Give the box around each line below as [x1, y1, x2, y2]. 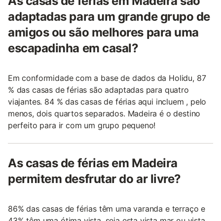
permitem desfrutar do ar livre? [8, 171, 181, 186]
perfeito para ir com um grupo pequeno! [8, 120, 156, 130]
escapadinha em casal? [8, 40, 139, 55]
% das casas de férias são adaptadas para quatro [8, 84, 189, 95]
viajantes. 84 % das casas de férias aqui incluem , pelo [8, 96, 207, 107]
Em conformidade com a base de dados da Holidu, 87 [8, 73, 206, 83]
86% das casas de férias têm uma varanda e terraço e [8, 203, 206, 214]
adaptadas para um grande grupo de [8, 9, 210, 24]
